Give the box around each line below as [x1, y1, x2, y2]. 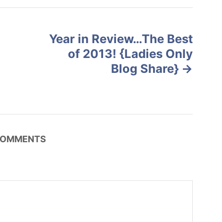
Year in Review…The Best [49, 31, 193, 46]
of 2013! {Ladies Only [68, 46, 193, 61]
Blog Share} [111, 61, 179, 76]
